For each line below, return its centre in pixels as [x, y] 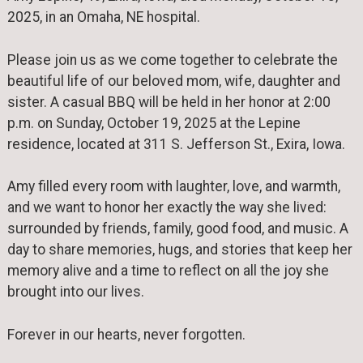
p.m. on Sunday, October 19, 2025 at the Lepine [154, 123]
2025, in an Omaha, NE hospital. [103, 17]
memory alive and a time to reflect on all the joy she [168, 271]
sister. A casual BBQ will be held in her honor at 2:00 [169, 102]
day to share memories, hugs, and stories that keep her [179, 250]
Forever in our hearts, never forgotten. [128, 334]
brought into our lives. [75, 292]
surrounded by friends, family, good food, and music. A [177, 229]
